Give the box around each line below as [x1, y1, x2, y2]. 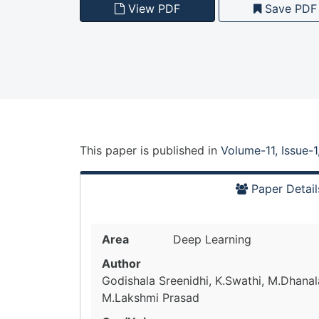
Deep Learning [173, 232, 251, 246]
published [152, 143, 204, 157]
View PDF [125, 1, 180, 16]
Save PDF [261, 1, 317, 16]
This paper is [80, 143, 152, 157]
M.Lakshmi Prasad [102, 291, 199, 305]
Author [102, 256, 141, 271]
